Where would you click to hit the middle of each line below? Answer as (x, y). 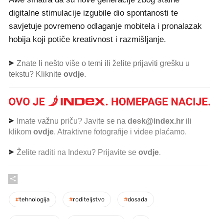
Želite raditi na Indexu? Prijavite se (77, 152)
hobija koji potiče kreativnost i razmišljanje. (88, 39)
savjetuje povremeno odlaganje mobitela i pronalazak (105, 26)
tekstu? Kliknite (36, 74)
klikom (21, 131)
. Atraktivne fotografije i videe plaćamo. (120, 131)
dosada (138, 199)
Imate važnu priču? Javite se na (71, 121)
